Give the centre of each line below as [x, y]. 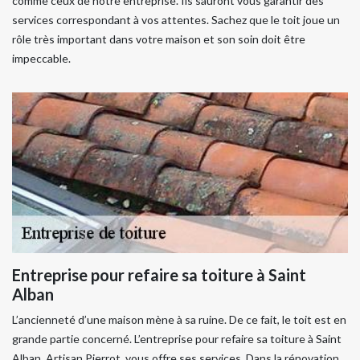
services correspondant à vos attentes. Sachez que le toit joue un [176, 20]
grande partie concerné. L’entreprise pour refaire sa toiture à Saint [177, 339]
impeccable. [41, 58]
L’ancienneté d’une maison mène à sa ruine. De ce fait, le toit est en [179, 319]
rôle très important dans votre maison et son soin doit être [159, 39]
